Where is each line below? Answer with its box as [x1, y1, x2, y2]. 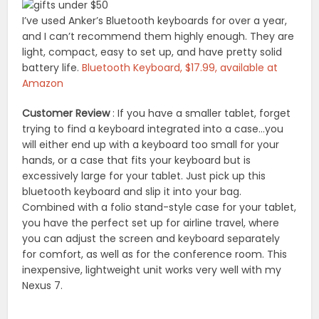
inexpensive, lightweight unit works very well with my [22, 262, 282, 277]
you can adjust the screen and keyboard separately [22, 231, 281, 246]
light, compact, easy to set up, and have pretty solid [22, 44, 283, 59]
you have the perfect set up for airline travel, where [22, 215, 280, 230]
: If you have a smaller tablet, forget [110, 105, 291, 120]
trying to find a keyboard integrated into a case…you [22, 121, 284, 136]
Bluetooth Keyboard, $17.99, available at [82, 60, 278, 75]
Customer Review [22, 105, 110, 120]
